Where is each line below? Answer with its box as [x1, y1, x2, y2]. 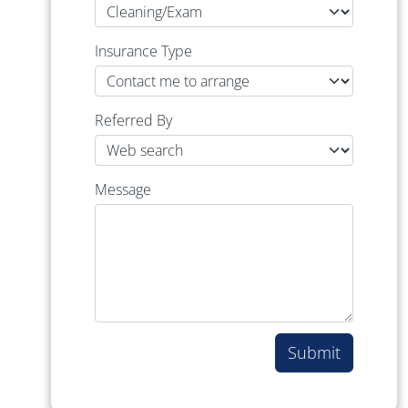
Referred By [95, 110, 172, 131]
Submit [288, 342, 341, 364]
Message [95, 179, 151, 200]
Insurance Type [95, 41, 192, 62]
